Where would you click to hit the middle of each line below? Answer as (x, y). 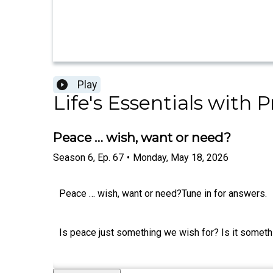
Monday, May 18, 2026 (181, 157)
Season (69, 157)
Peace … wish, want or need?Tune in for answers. (163, 193)
